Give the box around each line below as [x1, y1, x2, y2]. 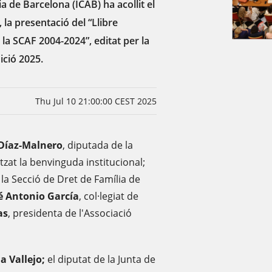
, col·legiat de [79, 189, 138, 203]
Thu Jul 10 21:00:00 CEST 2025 [35, 95, 157, 107]
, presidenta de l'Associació [8, 206, 132, 220]
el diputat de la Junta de [47, 253, 155, 266]
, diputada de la [63, 138, 133, 152]
